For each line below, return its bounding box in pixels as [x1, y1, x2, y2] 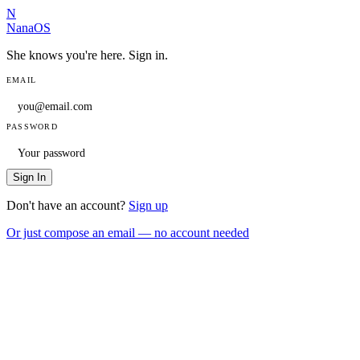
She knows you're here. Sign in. [6, 48, 168, 62]
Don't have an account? [6, 198, 125, 212]
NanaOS [6, 21, 51, 35]
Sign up [129, 198, 168, 212]
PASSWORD [6, 122, 58, 131]
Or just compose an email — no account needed [6, 226, 249, 239]
